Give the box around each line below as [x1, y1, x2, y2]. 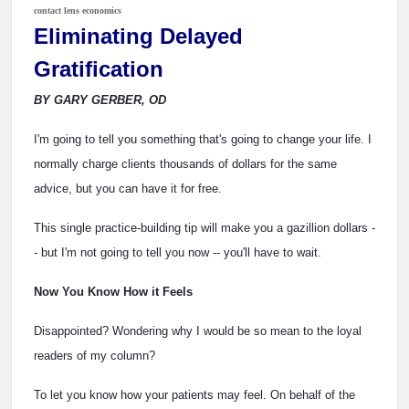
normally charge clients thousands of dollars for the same [34, 157, 337, 172]
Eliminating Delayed [34, 24, 243, 49]
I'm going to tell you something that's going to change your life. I [34, 132, 372, 147]
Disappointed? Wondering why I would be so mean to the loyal [34, 324, 362, 339]
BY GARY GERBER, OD [34, 93, 166, 108]
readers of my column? [34, 349, 155, 363]
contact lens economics [34, 5, 121, 16]
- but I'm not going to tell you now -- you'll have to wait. [34, 246, 321, 260]
